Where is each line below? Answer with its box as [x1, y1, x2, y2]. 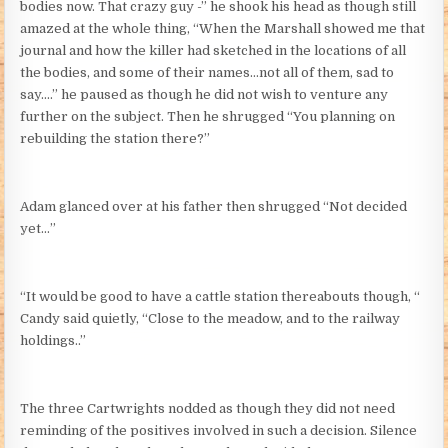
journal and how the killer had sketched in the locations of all [20, 42, 407, 58]
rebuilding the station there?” [20, 130, 211, 146]
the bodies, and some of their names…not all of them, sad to [20, 64, 395, 80]
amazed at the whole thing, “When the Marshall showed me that [20, 20, 426, 36]
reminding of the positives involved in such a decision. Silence [20, 422, 418, 438]
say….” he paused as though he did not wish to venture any [20, 86, 389, 102]
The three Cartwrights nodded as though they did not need [20, 400, 396, 416]
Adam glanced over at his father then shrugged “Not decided [20, 198, 408, 214]
